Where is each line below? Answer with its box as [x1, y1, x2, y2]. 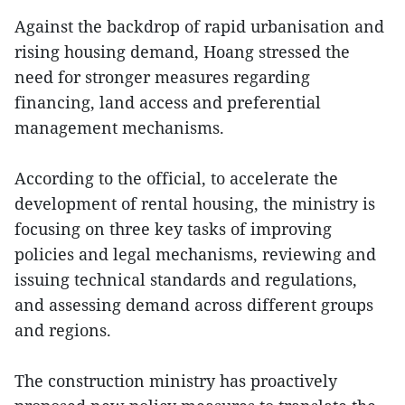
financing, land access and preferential [14, 91, 321, 114]
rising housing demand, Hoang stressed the [14, 41, 350, 63]
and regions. [14, 319, 111, 342]
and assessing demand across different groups [14, 294, 373, 316]
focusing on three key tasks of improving [14, 218, 332, 240]
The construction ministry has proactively [14, 370, 337, 392]
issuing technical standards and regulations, [14, 268, 357, 291]
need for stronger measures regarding [14, 66, 310, 89]
